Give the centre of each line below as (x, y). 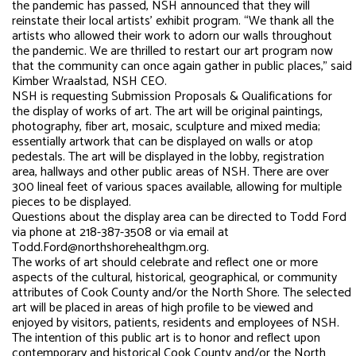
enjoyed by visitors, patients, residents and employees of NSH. (176, 323)
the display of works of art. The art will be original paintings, (167, 112)
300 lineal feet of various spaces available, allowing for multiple (177, 188)
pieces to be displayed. (72, 203)
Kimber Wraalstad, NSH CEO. (89, 82)
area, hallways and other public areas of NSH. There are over (170, 172)
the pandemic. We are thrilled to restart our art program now (172, 52)
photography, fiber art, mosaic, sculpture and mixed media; (166, 127)
